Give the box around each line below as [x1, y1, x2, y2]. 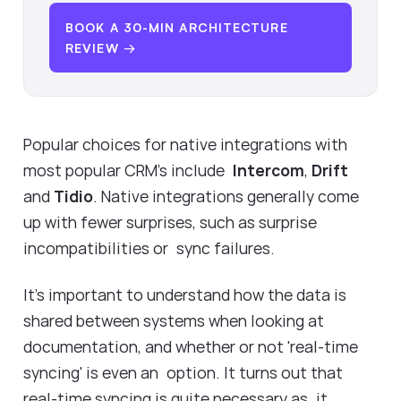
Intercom [233, 158, 304, 181]
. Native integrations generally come [93, 184, 359, 207]
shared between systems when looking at [23, 310, 324, 332]
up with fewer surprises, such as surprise [23, 210, 317, 233]
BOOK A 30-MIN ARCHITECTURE [65, 20, 288, 36]
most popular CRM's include [23, 158, 233, 181]
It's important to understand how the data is [23, 284, 346, 306]
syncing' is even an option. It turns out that [23, 362, 343, 384]
